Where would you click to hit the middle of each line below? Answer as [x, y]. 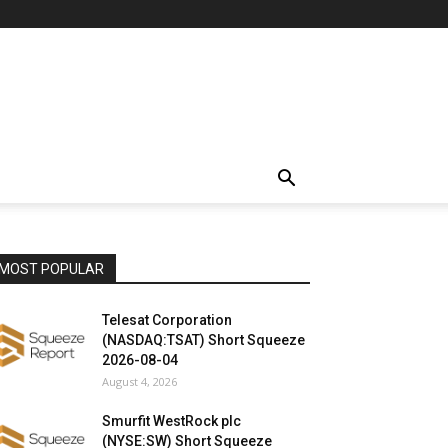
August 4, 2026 [139, 381]
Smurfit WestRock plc [171, 421]
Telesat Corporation [167, 320]
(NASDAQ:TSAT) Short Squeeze [203, 340]
